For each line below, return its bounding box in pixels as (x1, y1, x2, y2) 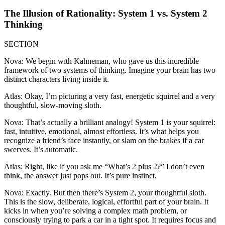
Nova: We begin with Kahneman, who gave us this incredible (4, 56, 199, 65)
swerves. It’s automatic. (4, 145, 78, 154)
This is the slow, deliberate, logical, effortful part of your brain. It (4, 197, 208, 206)
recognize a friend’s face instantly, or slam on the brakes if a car (4, 136, 204, 145)
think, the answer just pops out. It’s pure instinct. (4, 171, 157, 180)
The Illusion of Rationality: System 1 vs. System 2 (4, 8, 207, 19)
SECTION (4, 39, 39, 48)
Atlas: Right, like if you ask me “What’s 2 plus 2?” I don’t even (4, 162, 204, 171)
